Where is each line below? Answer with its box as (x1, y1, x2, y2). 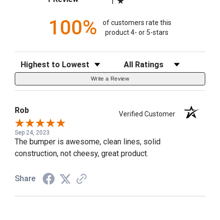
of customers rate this (102, 19, 171, 27)
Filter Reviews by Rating (117, 56, 201, 66)
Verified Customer (119, 110, 180, 118)
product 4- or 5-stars (105, 28, 169, 37)
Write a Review (91, 75, 129, 82)
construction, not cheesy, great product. (15, 148, 148, 158)
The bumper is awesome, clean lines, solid (15, 137, 161, 146)
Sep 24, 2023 (15, 129, 50, 136)
